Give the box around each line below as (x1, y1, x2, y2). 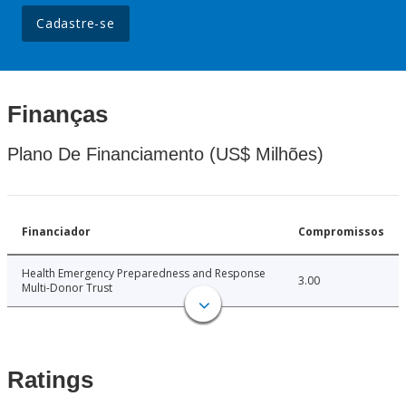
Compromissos (298, 224, 384, 240)
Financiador (22, 224, 91, 240)
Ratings (7, 366, 93, 394)
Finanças (7, 101, 108, 129)
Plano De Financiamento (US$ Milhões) (7, 144, 324, 165)
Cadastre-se (36, 14, 115, 33)
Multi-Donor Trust (22, 280, 112, 296)
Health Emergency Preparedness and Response (22, 266, 266, 282)
